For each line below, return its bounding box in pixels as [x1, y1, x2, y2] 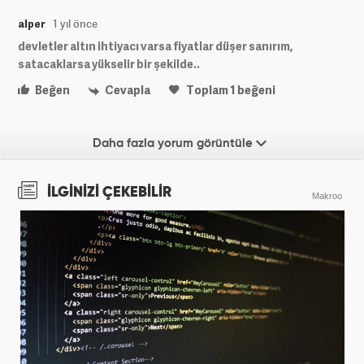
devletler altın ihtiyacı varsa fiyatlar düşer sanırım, [18, 38, 292, 54]
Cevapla [103, 82, 150, 98]
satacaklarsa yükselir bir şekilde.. [18, 56, 200, 72]
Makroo [312, 190, 342, 201]
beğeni [236, 82, 275, 98]
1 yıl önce [53, 16, 97, 32]
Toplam [184, 82, 230, 98]
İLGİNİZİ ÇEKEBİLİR [44, 184, 171, 200]
